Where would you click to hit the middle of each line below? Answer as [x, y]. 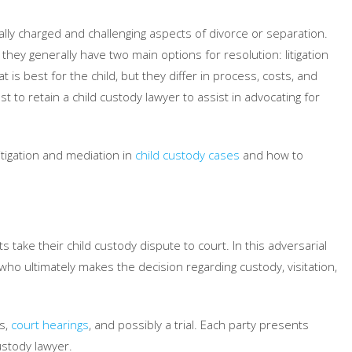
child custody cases [187, 155]
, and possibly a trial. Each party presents [199, 324]
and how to [271, 155]
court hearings [50, 324]
